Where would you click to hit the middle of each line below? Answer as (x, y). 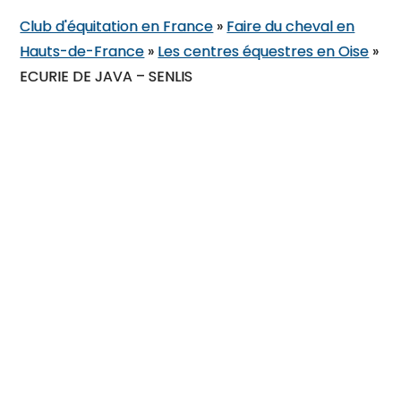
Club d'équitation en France (117, 26)
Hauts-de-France (82, 51)
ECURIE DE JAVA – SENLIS (107, 77)
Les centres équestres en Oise (264, 51)
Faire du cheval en (291, 26)
